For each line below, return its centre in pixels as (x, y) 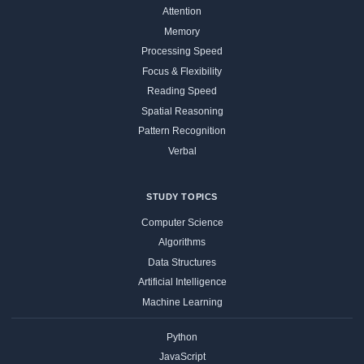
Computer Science (182, 222)
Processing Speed (182, 52)
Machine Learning (182, 302)
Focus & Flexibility (182, 71)
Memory (182, 31)
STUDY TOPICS (182, 196)
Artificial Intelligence (182, 282)
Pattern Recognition (182, 131)
